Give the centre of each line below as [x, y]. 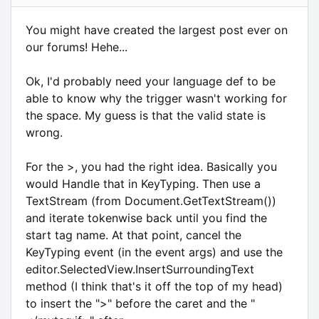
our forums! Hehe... [77, 47]
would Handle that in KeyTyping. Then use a [143, 183]
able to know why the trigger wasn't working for [156, 98]
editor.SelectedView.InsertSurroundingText [140, 269]
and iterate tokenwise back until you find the [146, 218]
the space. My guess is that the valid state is [146, 115]
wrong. [44, 132]
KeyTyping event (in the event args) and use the [154, 252]
